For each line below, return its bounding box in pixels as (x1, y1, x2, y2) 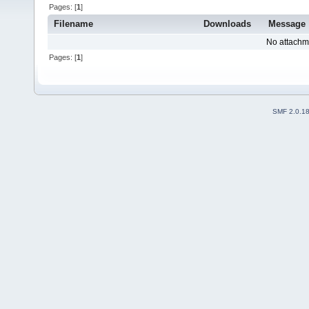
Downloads (203, 19, 251, 30)
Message (268, 19, 306, 30)
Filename (54, 19, 94, 30)
